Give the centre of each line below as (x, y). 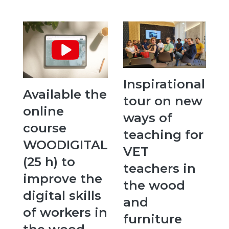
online (43, 111)
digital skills (62, 195)
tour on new (163, 101)
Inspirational (164, 84)
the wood (154, 186)
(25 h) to (49, 162)
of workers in (65, 212)
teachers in (159, 169)
